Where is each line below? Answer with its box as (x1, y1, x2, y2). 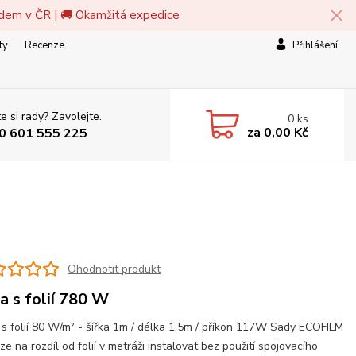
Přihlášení (292, 38, 338, 52)
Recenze (25, 38, 64, 52)
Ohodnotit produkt (68, 261, 161, 277)
